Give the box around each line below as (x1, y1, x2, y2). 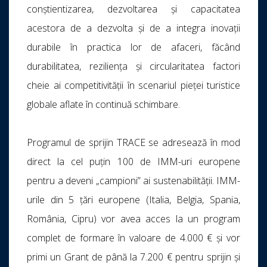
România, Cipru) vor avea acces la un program (27, 212, 240, 226)
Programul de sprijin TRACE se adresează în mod (27, 136, 240, 150)
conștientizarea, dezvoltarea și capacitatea (27, 2, 240, 16)
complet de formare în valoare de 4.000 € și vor (27, 231, 240, 245)
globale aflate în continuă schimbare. (27, 98, 180, 111)
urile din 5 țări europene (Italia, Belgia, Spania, (27, 193, 240, 207)
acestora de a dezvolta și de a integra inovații (27, 21, 240, 35)
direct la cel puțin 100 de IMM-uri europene (27, 155, 240, 169)
